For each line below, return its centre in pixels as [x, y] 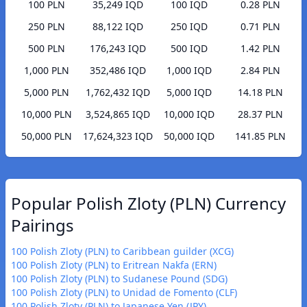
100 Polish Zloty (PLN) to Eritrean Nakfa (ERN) [114, 265]
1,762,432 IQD [118, 93]
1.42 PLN [260, 49]
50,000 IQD [189, 136]
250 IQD [189, 27]
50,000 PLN [47, 136]
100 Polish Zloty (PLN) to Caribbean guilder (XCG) [122, 251]
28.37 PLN [260, 114]
